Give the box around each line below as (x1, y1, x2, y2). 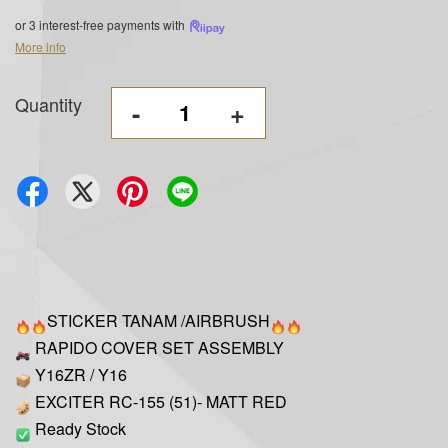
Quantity (15, 90, 82, 117)
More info (15, 37, 66, 55)
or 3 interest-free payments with (15, 15, 188, 33)
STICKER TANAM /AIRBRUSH (47, 308, 270, 332)
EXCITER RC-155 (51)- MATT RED (31, 389, 287, 413)
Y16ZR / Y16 (31, 362, 127, 386)
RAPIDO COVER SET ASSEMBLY (31, 335, 284, 359)
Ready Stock (31, 416, 126, 440)
